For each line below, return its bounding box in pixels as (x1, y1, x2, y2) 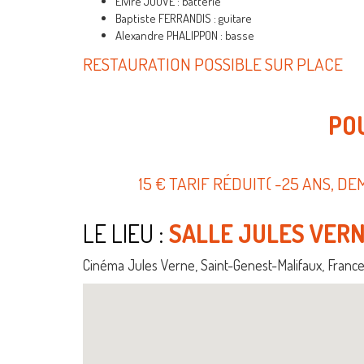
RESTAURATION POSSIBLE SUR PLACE (83, 52, 343, 75)
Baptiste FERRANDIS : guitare (115, 10, 252, 26)
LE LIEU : (83, 217, 164, 249)
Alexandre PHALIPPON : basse (115, 27, 254, 43)
